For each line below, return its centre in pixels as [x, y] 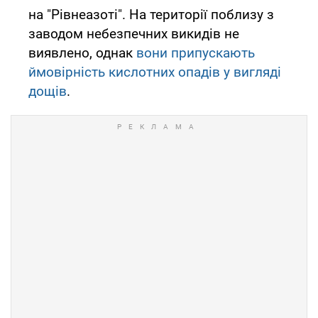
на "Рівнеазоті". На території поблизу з [151, 14]
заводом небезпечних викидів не [134, 33]
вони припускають [196, 53]
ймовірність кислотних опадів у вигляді [155, 72]
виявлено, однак [82, 53]
